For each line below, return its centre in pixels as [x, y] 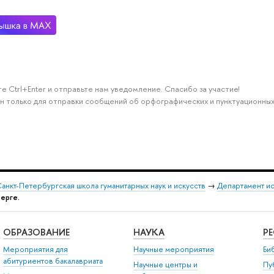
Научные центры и [165, 265]
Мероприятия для [35, 249]
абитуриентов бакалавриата [53, 261]
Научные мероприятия [173, 249]
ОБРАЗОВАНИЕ [36, 232]
